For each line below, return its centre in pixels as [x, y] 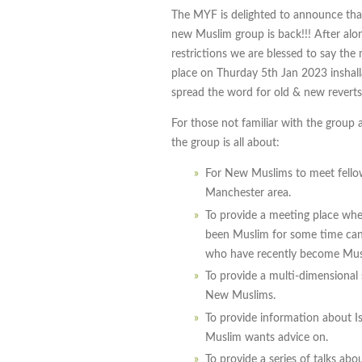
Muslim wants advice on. [267, 337]
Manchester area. [250, 194]
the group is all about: [225, 143]
